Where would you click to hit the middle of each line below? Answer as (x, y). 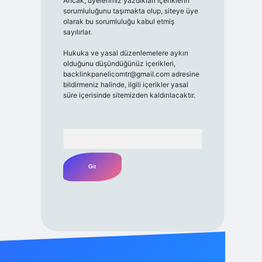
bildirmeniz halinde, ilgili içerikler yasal (125, 85)
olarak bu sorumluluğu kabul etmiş (118, 21)
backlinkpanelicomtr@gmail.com (116, 74)
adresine (184, 74)
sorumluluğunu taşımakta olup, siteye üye (130, 11)
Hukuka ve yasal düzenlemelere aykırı (125, 53)
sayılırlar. (77, 32)
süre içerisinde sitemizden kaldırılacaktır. (129, 95)
